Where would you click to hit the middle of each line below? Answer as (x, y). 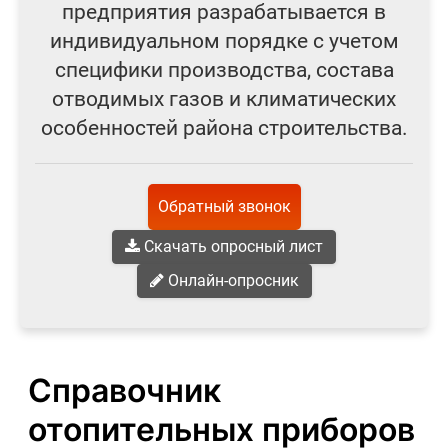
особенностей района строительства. (224, 128)
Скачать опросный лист (231, 246)
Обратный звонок (224, 206)
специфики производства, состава (224, 70)
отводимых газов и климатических (224, 99)
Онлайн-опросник (231, 280)
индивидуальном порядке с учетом (224, 41)
